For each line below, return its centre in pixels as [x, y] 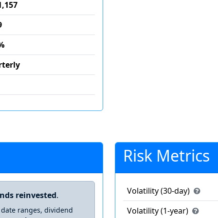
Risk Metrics [166, 155]
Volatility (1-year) [159, 211]
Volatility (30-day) [159, 191]
